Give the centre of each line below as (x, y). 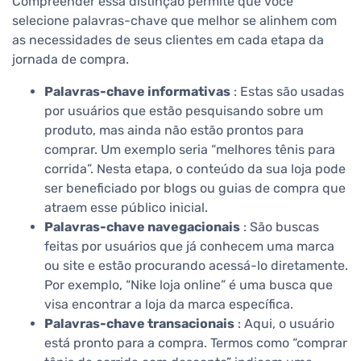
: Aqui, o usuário (284, 324)
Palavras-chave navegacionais (142, 227)
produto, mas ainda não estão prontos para (174, 131)
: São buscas (280, 227)
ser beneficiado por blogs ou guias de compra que (195, 189)
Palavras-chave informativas (137, 92)
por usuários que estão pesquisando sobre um (184, 111)
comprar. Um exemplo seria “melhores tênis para (190, 150)
